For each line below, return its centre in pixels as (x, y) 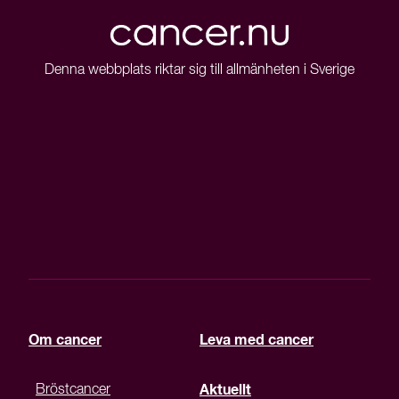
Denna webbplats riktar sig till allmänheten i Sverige (199, 71)
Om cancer (65, 341)
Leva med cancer (256, 341)
